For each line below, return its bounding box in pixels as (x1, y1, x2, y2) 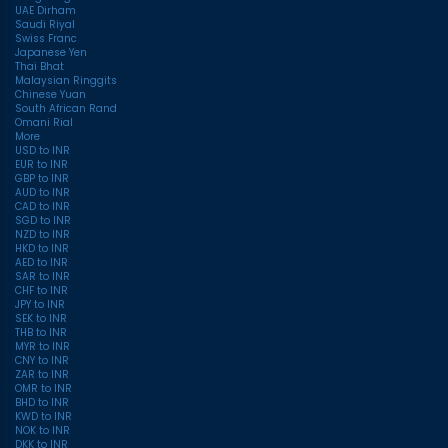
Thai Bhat (15, 59, 64, 75)
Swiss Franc (15, 31, 77, 47)
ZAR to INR (15, 367, 69, 383)
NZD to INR (15, 227, 70, 243)
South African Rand (15, 101, 117, 117)
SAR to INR (15, 269, 70, 285)
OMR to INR (15, 381, 72, 397)
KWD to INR (15, 409, 72, 425)
